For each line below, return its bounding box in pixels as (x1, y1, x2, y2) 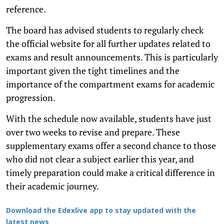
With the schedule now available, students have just (6, 112, 211, 124)
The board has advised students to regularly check (6, 23, 203, 36)
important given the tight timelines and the (6, 64, 179, 76)
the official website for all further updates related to (6, 37, 210, 49)
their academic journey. (6, 179, 99, 192)
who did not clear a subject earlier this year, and (6, 152, 194, 165)
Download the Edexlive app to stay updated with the (6, 206, 196, 215)
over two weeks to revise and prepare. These (6, 125, 180, 138)
